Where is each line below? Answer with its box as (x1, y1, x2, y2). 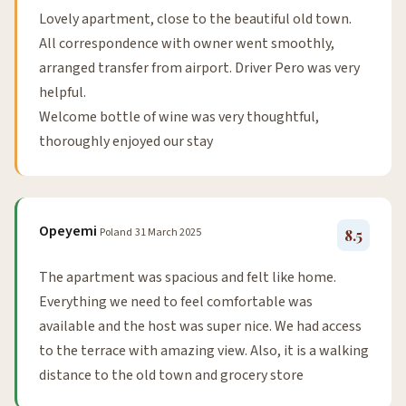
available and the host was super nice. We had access (39, 315, 362, 336)
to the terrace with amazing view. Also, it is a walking (39, 340, 369, 361)
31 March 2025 (135, 224, 201, 240)
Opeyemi (39, 220, 97, 241)
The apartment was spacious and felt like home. (39, 266, 336, 287)
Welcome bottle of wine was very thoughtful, (39, 106, 319, 127)
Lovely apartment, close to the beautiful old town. (39, 8, 352, 29)
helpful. (39, 82, 86, 102)
